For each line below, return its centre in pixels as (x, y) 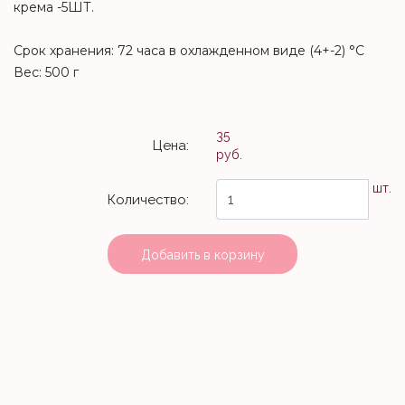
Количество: (148, 199)
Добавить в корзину (202, 255)
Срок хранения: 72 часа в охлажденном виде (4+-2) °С (189, 51)
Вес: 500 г (46, 72)
